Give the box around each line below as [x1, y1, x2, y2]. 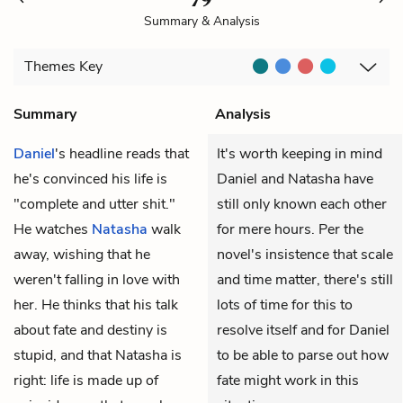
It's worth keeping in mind [217, 143, 382, 164]
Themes [24, 57, 79, 77]
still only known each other [217, 193, 387, 214]
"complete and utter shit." [13, 193, 175, 214]
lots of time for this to [217, 294, 353, 315]
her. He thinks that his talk [13, 294, 178, 315]
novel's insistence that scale [217, 244, 393, 264]
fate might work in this [217, 370, 359, 390]
